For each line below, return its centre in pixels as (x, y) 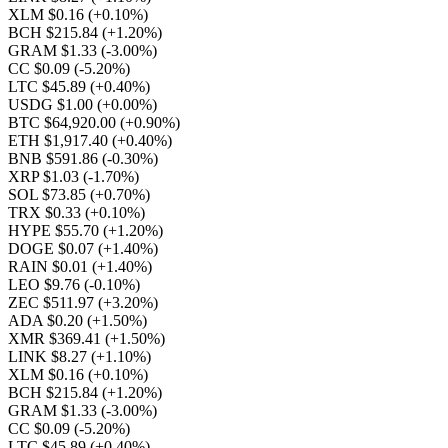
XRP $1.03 (45, 176)
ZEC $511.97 (53, 302)
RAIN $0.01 (50, 266)
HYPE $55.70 (55, 230)
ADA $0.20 (47, 320)
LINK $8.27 (49, 356)
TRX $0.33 (46, 212)
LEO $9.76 (46, 284)
